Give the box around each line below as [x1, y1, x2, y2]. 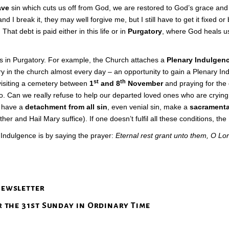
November [126, 79, 163, 87]
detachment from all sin [25, 103, 107, 111]
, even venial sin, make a [107, 103, 190, 111]
